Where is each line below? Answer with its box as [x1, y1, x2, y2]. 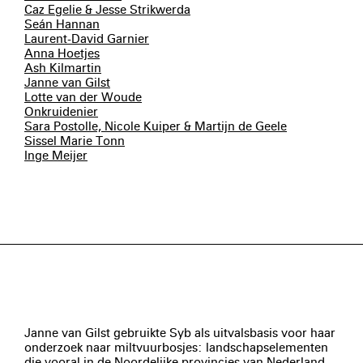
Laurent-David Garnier [24, 32, 149, 47]
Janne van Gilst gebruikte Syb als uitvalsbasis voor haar [24, 326, 335, 341]
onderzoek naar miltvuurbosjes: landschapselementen [24, 340, 328, 356]
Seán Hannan [24, 17, 100, 32]
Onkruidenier [24, 105, 98, 120]
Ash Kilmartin [24, 61, 101, 76]
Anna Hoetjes [24, 46, 100, 62]
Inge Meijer [24, 148, 88, 164]
